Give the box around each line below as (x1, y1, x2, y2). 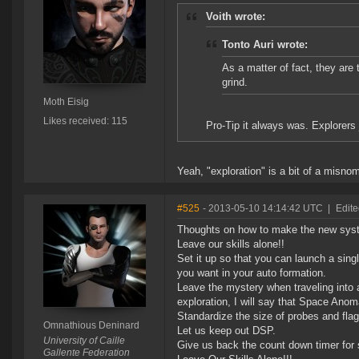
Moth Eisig (42, 96, 89, 108)
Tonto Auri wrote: (222, 38, 308, 51)
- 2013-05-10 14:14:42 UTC (203, 203, 323, 215)
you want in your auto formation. (177, 267, 326, 280)
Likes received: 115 (42, 115, 127, 127)
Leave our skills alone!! (177, 238, 284, 251)
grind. (222, 76, 248, 89)
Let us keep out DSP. (177, 325, 276, 337)
